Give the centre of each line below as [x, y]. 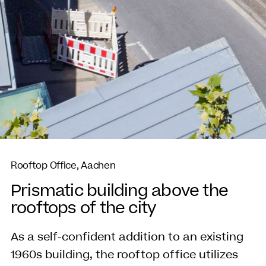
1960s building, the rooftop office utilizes [124, 255]
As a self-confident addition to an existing [127, 237]
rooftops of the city [83, 208]
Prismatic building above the [119, 191]
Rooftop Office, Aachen [63, 165]
